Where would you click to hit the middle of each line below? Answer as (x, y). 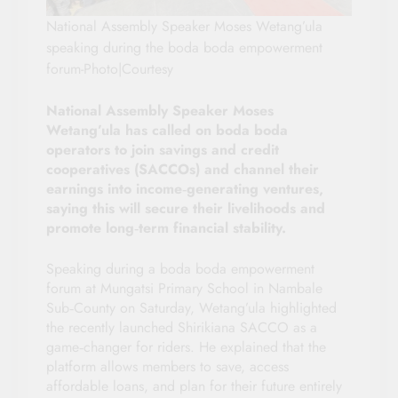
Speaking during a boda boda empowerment (180, 268)
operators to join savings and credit (163, 149)
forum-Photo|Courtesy (110, 68)
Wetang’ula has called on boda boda (167, 130)
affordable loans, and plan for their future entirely (194, 386)
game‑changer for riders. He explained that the (186, 346)
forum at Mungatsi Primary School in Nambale (184, 288)
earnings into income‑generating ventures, (185, 188)
